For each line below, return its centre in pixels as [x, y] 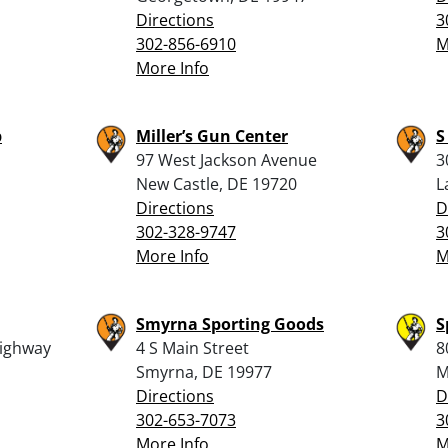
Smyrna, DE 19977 [204, 371]
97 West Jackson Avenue [226, 159]
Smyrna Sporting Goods [230, 323]
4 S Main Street [192, 347]
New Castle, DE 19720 [216, 183]
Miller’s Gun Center [212, 135]
